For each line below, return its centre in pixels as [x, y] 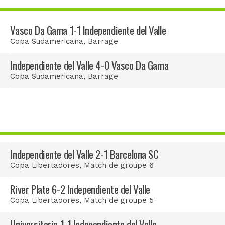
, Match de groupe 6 [117, 165]
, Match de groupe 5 [117, 201]
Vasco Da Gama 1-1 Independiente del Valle [88, 30]
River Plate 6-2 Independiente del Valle [80, 189]
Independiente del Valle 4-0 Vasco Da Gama [89, 65]
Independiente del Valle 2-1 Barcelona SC [84, 154]
